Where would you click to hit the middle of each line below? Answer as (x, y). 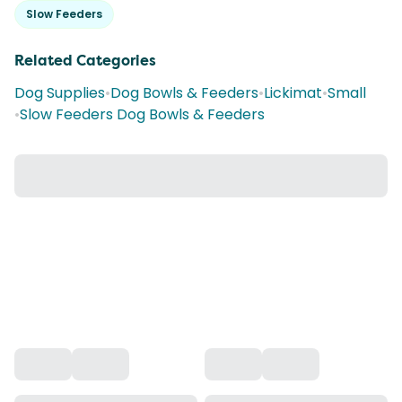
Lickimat (293, 93)
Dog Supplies (60, 93)
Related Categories (85, 61)
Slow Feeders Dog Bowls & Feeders (142, 114)
